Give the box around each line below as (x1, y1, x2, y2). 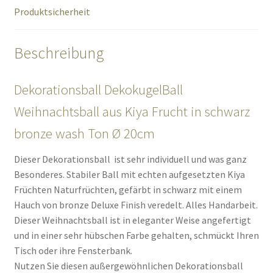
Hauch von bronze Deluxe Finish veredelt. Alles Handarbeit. (13, 198, 258, 211)
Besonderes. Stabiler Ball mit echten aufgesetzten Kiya (13, 168, 245, 180)
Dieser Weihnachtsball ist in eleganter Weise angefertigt (13, 213, 251, 226)
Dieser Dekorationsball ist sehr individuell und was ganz (13, 152, 247, 165)
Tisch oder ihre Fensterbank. (13, 244, 132, 257)
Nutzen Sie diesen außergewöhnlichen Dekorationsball (13, 259, 243, 272)
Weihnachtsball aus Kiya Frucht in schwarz (13, 102, 250, 120)
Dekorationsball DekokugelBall (13, 80, 183, 98)
